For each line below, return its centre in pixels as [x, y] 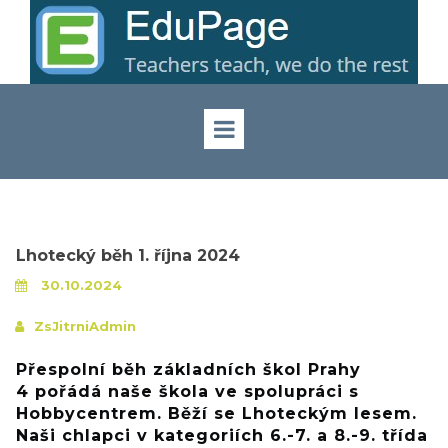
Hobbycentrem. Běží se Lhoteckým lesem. [216, 414]
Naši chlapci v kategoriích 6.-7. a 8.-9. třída [222, 436]
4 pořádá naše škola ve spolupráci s [187, 392]
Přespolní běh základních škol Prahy [188, 370]
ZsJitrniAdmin [85, 326]
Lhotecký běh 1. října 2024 [128, 255]
